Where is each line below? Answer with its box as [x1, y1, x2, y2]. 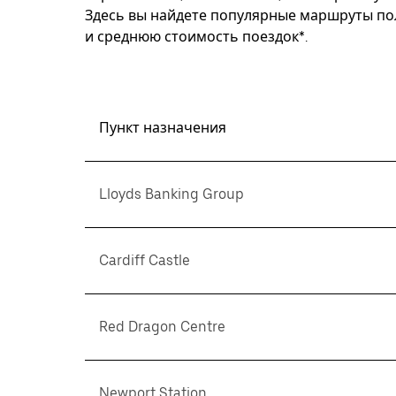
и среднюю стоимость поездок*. [85, 28, 308, 45]
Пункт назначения [99, 119, 226, 136]
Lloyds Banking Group [99, 186, 244, 202]
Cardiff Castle [99, 252, 190, 269]
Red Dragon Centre [99, 318, 225, 335]
